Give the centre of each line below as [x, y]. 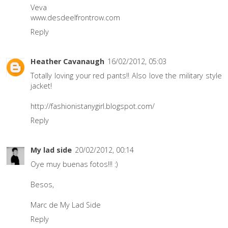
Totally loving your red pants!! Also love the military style [126, 75]
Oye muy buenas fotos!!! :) [74, 164]
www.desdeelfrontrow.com [75, 17]
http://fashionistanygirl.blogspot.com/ [93, 106]
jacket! [41, 85]
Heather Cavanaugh [67, 61]
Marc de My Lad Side [66, 205]
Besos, [42, 185]
